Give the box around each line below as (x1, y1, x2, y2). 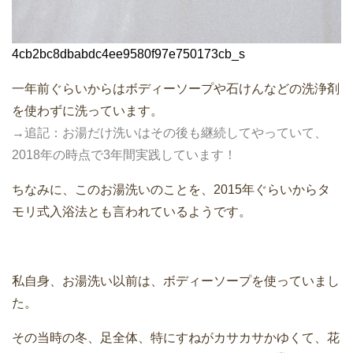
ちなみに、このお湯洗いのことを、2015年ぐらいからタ (12, 182, 330, 196)
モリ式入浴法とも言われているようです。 (12, 204, 251, 218)
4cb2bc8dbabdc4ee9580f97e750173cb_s (12, 46, 245, 61)
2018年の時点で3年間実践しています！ (12, 147, 236, 162)
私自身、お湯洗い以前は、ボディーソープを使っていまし (12, 273, 340, 288)
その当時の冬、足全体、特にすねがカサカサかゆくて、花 (12, 330, 340, 344)
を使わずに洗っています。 (12, 103, 163, 117)
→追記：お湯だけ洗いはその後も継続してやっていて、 (12, 125, 327, 139)
